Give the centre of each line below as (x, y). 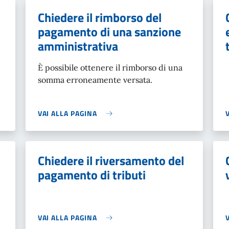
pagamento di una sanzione (109, 32)
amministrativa (78, 46)
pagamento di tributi (91, 175)
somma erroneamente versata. (95, 80)
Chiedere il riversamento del (111, 161)
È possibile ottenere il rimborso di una (110, 67)
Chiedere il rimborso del (99, 17)
